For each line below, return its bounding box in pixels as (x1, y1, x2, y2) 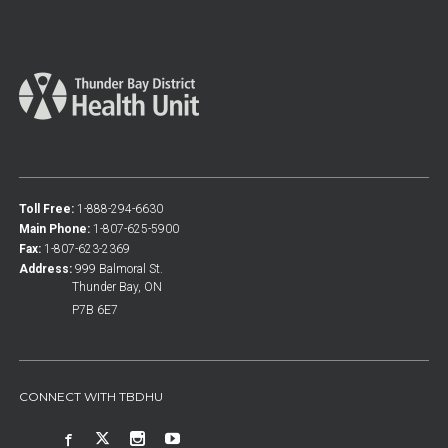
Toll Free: (18, 201, 74, 216)
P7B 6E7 (71, 302, 118, 317)
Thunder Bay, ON (71, 279, 162, 294)
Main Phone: (18, 221, 90, 236)
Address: (18, 261, 72, 276)
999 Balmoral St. (75, 261, 164, 276)
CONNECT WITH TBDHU (18, 388, 163, 404)
